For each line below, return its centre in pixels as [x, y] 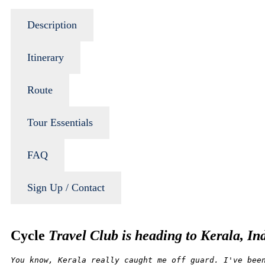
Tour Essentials [60, 123]
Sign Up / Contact [66, 188]
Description [52, 25]
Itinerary [46, 58]
